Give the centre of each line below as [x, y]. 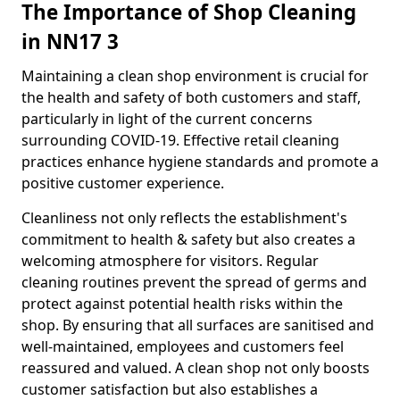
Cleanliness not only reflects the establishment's [184, 218]
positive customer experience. [123, 183]
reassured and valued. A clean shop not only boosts [196, 368]
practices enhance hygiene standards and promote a [200, 162]
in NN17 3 [70, 42]
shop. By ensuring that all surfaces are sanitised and [198, 325]
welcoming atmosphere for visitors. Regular [170, 261]
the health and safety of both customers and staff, [191, 97]
